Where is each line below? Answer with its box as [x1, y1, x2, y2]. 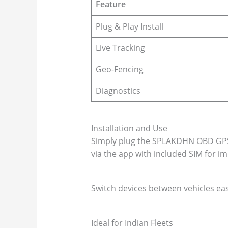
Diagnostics [95, 85, 140, 97]
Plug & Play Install [95, 21, 163, 33]
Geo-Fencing [95, 64, 144, 75]
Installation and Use [91, 123, 167, 134]
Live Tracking [95, 42, 145, 54]
